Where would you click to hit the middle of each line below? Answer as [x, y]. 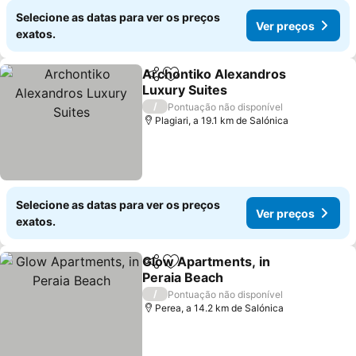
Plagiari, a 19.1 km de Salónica [222, 120]
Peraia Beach [183, 277]
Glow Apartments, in [207, 261]
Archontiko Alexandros [215, 74]
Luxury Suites [185, 90]
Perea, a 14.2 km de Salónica [220, 308]
